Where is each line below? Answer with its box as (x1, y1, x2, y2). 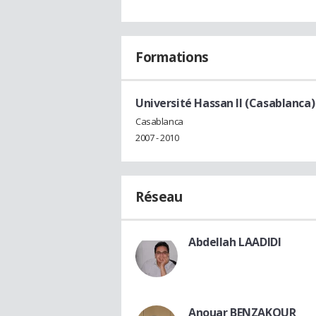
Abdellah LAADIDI (188, 234, 281, 250)
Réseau (135, 188, 183, 207)
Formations (135, 48, 209, 67)
